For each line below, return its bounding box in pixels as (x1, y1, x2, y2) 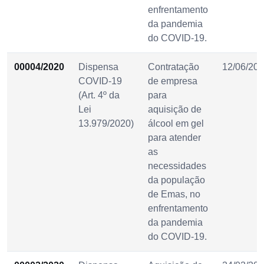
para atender (148, 132, 201, 143)
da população (148, 174, 205, 185)
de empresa (148, 75, 197, 86)
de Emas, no (148, 189, 200, 199)
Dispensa (78, 61, 118, 72)
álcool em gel (148, 118, 204, 128)
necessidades (148, 160, 206, 171)
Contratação (148, 61, 199, 72)
